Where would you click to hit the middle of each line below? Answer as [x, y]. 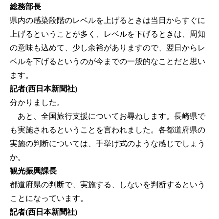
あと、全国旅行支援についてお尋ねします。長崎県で [108, 116]
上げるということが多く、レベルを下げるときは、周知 [108, 34]
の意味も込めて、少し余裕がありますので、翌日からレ [108, 48]
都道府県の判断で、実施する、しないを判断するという [108, 185]
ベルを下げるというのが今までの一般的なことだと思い [108, 62]
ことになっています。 [49, 198]
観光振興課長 [33, 171]
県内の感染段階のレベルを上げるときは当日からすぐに [108, 21]
